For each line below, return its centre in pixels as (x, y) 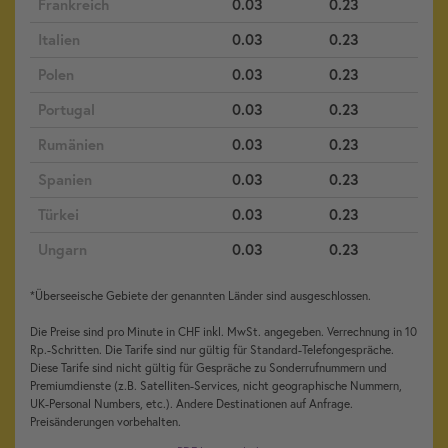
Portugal (66, 109)
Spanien (65, 179)
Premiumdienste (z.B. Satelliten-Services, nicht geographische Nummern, (216, 385)
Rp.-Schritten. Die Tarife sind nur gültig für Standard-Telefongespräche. (212, 349)
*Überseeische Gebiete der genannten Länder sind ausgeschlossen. (202, 295)
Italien (59, 39)
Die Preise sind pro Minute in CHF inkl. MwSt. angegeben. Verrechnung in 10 (223, 331)
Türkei (58, 214)
